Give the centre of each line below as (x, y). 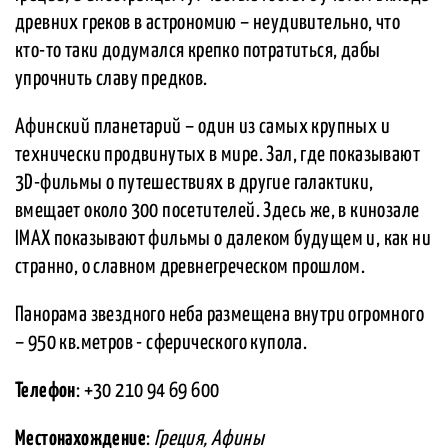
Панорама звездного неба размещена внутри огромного (219, 315)
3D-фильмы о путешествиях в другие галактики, (194, 183)
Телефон (45, 391)
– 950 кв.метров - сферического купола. (161, 343)
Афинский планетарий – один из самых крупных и (202, 127)
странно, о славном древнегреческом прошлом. (190, 267)
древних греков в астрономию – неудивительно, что (208, 23)
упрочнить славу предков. (111, 79)
